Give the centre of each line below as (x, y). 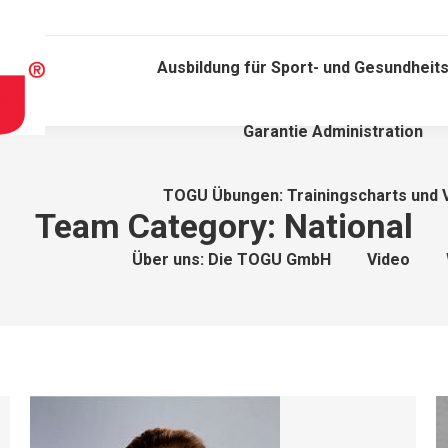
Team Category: (159, 226)
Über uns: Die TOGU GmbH (231, 259)
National (348, 226)
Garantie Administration (333, 131)
